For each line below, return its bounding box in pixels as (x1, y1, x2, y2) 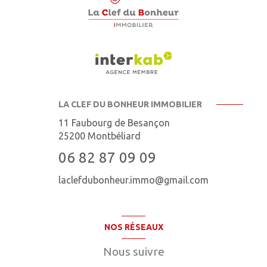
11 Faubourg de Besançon (58, 117, 170, 128)
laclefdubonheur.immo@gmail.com (58, 174, 209, 185)
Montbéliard (88, 130, 141, 141)
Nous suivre (103, 244, 164, 258)
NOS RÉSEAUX (104, 222, 163, 232)
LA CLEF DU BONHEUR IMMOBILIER (58, 99, 202, 109)
